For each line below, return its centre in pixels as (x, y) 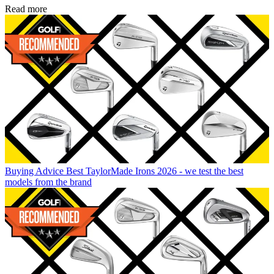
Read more (26, 9)
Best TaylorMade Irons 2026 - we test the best (155, 171)
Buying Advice (34, 171)
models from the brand (48, 182)
